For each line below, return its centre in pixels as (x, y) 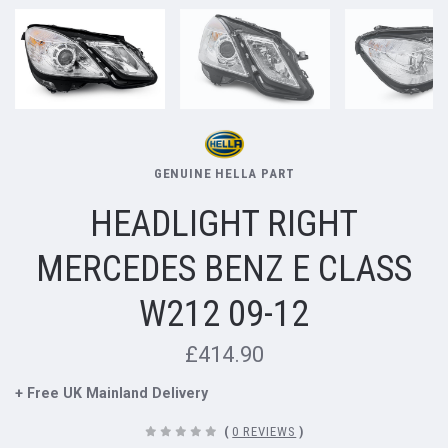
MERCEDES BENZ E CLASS (224, 268)
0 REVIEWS (264, 431)
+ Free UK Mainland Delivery (111, 392)
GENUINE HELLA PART (224, 173)
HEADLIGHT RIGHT (224, 223)
